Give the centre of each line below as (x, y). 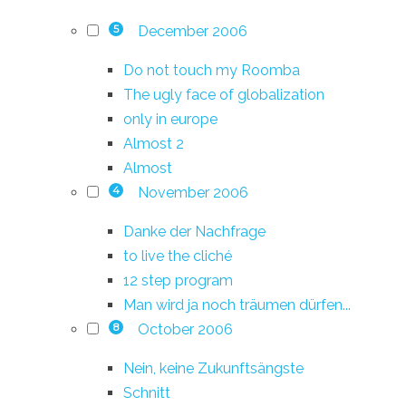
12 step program (178, 280)
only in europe (170, 119)
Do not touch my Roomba (212, 70)
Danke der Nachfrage (194, 231)
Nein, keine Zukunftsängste (213, 368)
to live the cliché (178, 256)
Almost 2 (154, 143)
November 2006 (193, 192)
